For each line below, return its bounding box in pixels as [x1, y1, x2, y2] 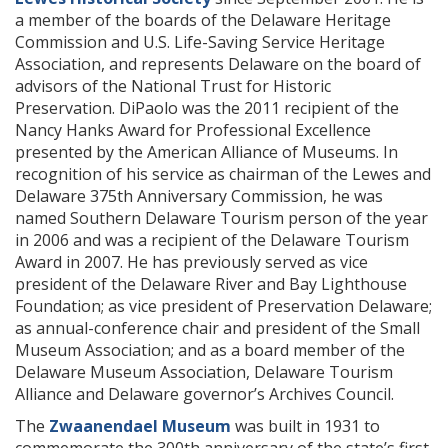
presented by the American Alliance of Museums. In [15, 141, 398, 163]
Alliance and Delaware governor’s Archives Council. [15, 383, 394, 405]
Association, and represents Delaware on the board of [15, 53, 421, 75]
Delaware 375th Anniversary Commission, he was [15, 185, 383, 207]
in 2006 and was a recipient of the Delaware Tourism [15, 229, 409, 251]
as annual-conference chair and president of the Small [15, 317, 420, 339]
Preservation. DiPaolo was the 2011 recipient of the [15, 97, 399, 119]
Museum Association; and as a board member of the [15, 339, 405, 361]
